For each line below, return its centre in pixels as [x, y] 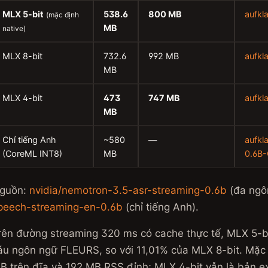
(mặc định [63, 15]
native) [14, 28]
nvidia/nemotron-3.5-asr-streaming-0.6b [128, 190]
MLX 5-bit [23, 14]
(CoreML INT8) [32, 153]
